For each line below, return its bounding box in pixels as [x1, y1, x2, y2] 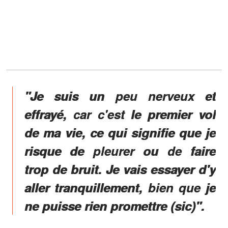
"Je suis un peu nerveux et [24, 87, 216, 105]
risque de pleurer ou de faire [24, 142, 216, 160]
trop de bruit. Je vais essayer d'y [24, 160, 216, 178]
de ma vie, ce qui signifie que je [24, 124, 216, 141]
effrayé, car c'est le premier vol [24, 105, 216, 123]
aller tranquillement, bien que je [24, 179, 216, 196]
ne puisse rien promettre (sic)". [24, 197, 205, 215]
